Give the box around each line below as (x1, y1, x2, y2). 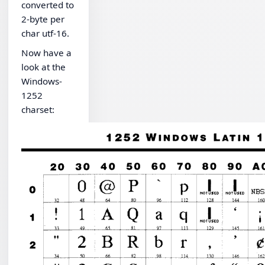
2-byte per (21, 12, 65, 25)
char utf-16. (21, 27, 70, 39)
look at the (21, 61, 66, 73)
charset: (21, 104, 55, 116)
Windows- (21, 75, 63, 88)
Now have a (21, 47, 72, 59)
